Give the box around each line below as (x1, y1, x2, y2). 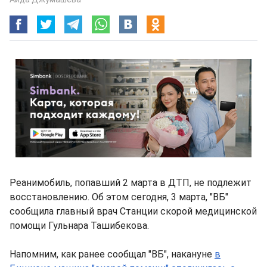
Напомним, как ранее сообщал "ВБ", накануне (10, 249, 215, 260)
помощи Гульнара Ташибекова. (10, 220, 149, 231)
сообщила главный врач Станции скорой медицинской (10, 206, 257, 217)
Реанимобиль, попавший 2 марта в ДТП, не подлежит (10, 177, 252, 188)
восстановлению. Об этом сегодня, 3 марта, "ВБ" (10, 191, 228, 203)
